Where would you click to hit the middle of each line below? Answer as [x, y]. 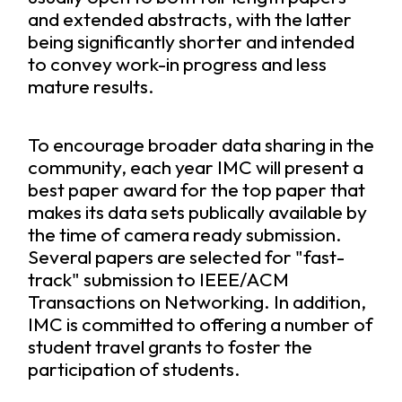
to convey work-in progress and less [177, 64]
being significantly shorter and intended [191, 41]
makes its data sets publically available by [197, 212]
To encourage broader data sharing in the [201, 144]
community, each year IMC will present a [195, 167]
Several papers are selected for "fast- [186, 257]
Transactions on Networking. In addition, [197, 301]
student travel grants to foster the [170, 346]
